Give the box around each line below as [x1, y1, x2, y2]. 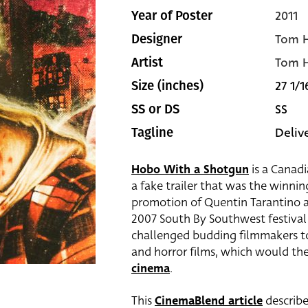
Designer [131, 32, 182, 47]
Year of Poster [131, 8, 212, 23]
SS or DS [131, 102, 179, 117]
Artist [131, 55, 163, 70]
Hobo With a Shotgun [131, 161, 249, 178]
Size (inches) [131, 78, 203, 93]
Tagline [131, 125, 173, 140]
